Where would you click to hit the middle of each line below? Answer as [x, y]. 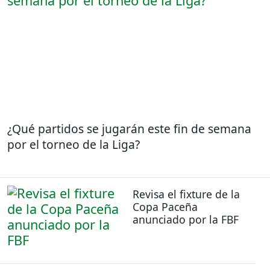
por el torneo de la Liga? [74, 144]
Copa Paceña [165, 206]
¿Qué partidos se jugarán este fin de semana [129, 128]
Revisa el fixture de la [186, 194]
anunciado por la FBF [186, 219]
